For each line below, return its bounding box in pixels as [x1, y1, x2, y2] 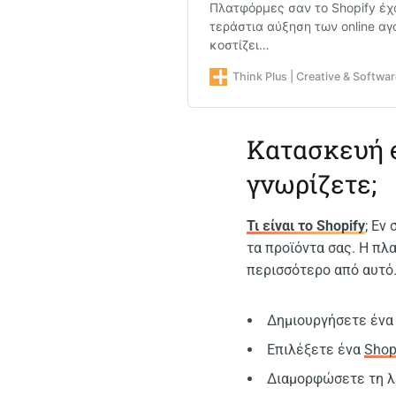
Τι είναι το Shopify [247, 217, 366, 234]
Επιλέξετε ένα [267, 340, 365, 358]
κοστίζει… [209, 37, 270, 53]
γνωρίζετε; [247, 167, 377, 202]
